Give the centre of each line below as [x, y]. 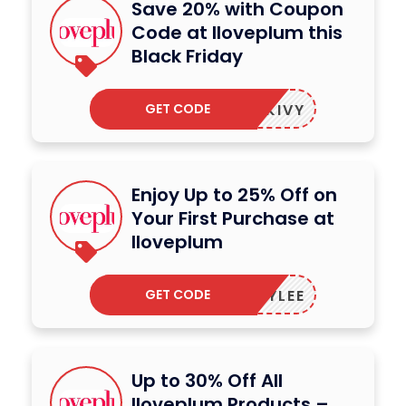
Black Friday [187, 57]
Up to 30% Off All [207, 381]
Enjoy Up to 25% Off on [234, 195]
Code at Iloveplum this [237, 33]
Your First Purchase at [233, 219]
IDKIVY [276, 111]
